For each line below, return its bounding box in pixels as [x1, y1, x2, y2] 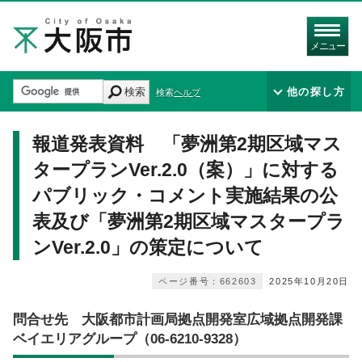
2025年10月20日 [269, 276, 349, 286]
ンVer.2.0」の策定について [32, 237, 263, 258]
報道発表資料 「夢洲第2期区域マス [32, 133, 342, 154]
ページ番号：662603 [158, 276, 257, 286]
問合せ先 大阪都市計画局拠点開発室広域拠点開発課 [13, 311, 343, 327]
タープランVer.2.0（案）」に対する [32, 159, 339, 180]
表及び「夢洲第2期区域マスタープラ [32, 211, 345, 232]
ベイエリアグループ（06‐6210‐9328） [13, 330, 246, 347]
